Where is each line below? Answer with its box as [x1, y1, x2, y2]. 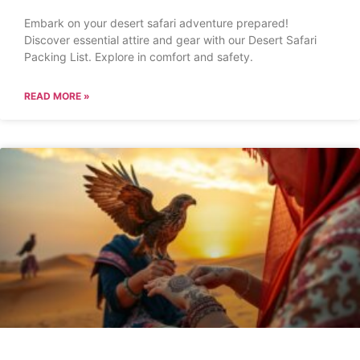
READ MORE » [24, 90, 90, 102]
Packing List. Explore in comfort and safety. [24, 50, 253, 63]
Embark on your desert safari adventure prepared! [24, 16, 288, 30]
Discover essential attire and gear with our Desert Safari [24, 33, 317, 47]
